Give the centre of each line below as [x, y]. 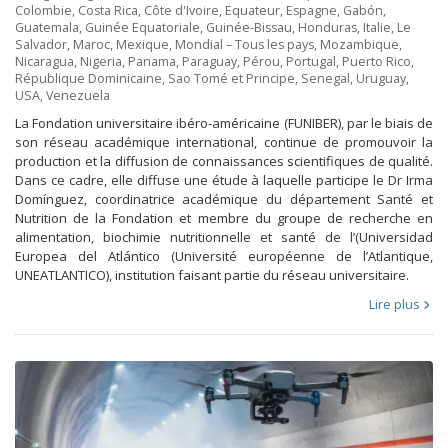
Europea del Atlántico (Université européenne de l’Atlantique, [224, 255]
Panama [152, 61]
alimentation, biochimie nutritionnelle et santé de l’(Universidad [224, 236]
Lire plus [394, 303]
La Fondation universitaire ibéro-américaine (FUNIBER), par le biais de [224, 122]
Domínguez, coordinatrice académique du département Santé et [224, 198]
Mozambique [359, 44]
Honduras [327, 27]
